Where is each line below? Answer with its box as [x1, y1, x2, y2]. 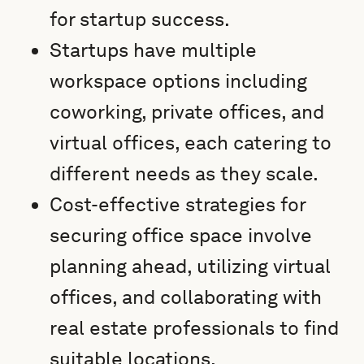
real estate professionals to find [50, 316, 340, 340]
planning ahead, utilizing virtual [50, 254, 331, 278]
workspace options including [50, 69, 308, 93]
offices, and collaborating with [50, 285, 323, 309]
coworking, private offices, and [50, 100, 325, 123]
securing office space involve [50, 223, 313, 247]
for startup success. [50, 7, 231, 31]
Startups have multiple [50, 38, 258, 62]
